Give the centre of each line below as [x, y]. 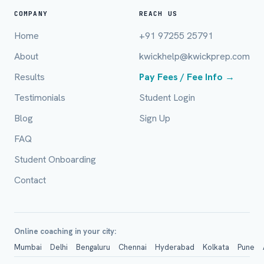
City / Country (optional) [191, 100]
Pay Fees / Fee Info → [187, 77]
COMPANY [31, 14]
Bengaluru [93, 247]
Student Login [167, 98]
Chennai [133, 247]
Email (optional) [176, 44]
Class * [161, 204]
